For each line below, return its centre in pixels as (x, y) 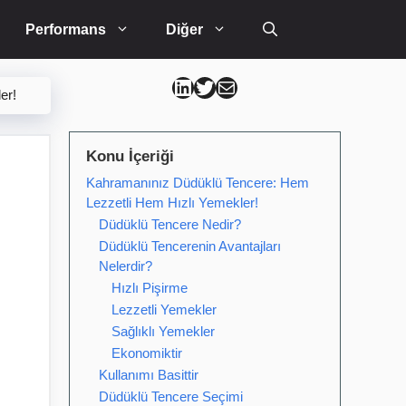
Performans (66, 29)
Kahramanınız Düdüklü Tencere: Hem (198, 183)
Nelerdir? (126, 266)
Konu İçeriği (130, 156)
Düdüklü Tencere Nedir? (170, 224)
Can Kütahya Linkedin (211, 86)
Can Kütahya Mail (234, 86)
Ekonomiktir (147, 353)
